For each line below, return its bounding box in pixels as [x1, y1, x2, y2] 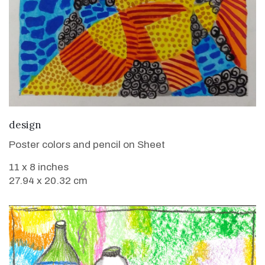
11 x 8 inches [9, 161, 69, 173]
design [9, 118, 41, 132]
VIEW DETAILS [97, 117, 168, 130]
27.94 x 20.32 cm [9, 175, 88, 187]
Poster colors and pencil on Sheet [9, 139, 165, 151]
